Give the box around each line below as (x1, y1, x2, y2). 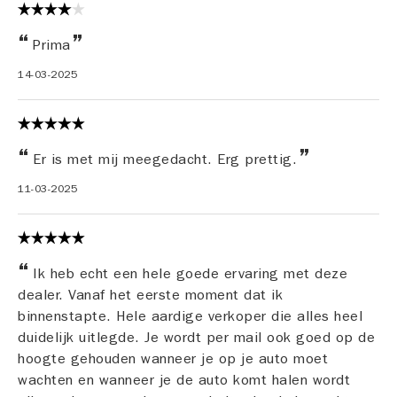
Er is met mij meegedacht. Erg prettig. (27, 151, 302, 168)
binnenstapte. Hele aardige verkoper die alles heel (18, 307, 362, 325)
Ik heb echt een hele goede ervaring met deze (27, 265, 347, 283)
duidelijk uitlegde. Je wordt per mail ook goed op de (18, 329, 375, 346)
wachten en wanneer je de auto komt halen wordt (18, 371, 350, 389)
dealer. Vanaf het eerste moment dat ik (18, 286, 283, 304)
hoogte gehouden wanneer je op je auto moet (18, 350, 328, 368)
